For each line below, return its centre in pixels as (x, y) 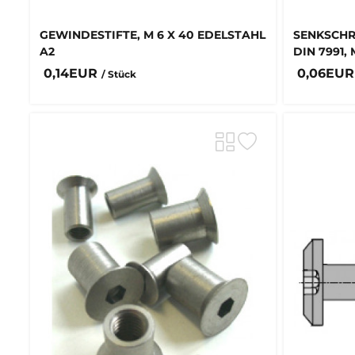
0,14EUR (73, 73)
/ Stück (119, 74)
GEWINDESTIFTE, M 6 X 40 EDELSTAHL (153, 35)
